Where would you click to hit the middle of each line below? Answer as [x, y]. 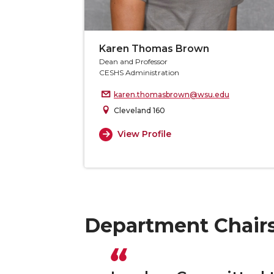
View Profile [144, 134]
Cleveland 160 [139, 110]
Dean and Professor [133, 61]
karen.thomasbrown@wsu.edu [172, 94]
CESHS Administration [139, 72]
